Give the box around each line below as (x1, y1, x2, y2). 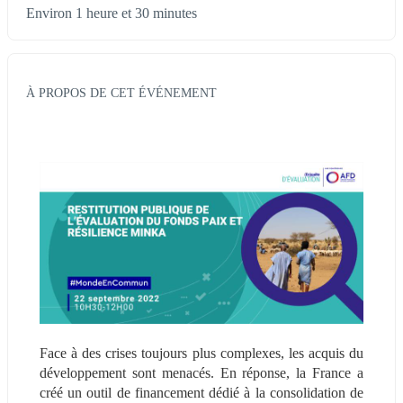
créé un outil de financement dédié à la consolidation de (40, 384, 363, 400)
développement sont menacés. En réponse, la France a (40, 364, 363, 381)
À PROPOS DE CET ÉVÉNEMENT (26, 85, 217, 100)
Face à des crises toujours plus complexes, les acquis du (40, 345, 363, 361)
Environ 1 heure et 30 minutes (26, 5, 197, 22)
